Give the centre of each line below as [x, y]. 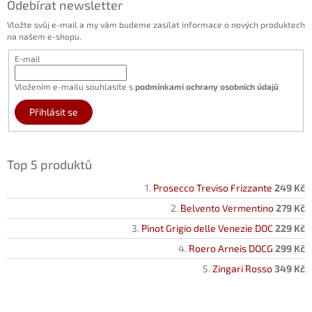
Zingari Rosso [242, 268]
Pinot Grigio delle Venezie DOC [207, 228]
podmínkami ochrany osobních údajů [206, 86]
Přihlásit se [53, 111]
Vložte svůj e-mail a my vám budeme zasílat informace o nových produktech [156, 24]
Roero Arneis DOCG [231, 248]
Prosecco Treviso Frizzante [213, 187]
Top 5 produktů [49, 164]
